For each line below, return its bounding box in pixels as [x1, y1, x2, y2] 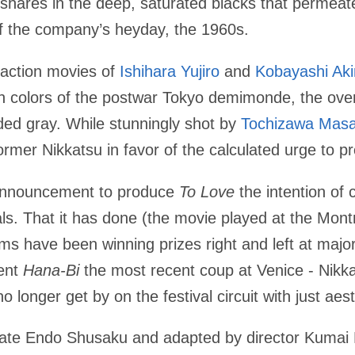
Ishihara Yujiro [120, 63, 219, 81]
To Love [179, 182, 235, 200]
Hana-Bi [23, 261, 79, 279]
